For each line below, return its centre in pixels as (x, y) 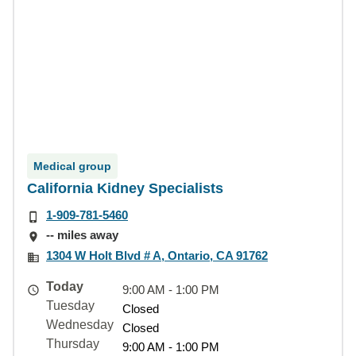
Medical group (72, 166)
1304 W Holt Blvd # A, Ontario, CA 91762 (157, 255)
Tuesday (70, 305)
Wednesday (80, 324)
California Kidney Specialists (125, 188)
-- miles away (82, 235)
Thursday (73, 343)
